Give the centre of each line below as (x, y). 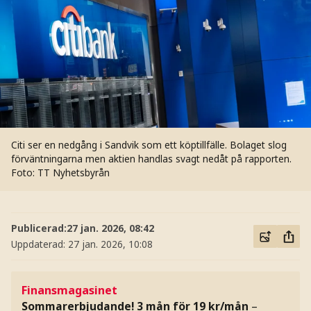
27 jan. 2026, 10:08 (110, 244)
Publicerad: (39, 228)
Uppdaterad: (39, 244)
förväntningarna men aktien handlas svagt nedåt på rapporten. (151, 159)
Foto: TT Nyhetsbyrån (60, 173)
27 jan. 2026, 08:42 (110, 228)
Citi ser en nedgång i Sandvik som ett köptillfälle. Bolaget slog (149, 145)
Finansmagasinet (70, 291)
